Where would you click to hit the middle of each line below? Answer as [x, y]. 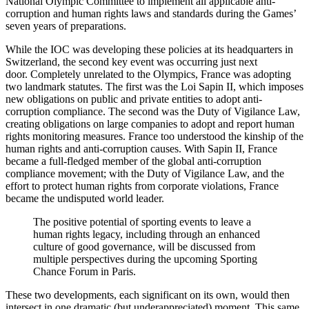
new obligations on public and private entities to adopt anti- [134, 99]
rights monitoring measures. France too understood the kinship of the [154, 136]
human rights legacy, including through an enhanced [147, 234]
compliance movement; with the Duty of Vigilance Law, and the [145, 173]
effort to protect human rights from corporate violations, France [142, 186]
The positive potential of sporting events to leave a [142, 221]
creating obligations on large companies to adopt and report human [150, 123]
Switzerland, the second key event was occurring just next [131, 61]
